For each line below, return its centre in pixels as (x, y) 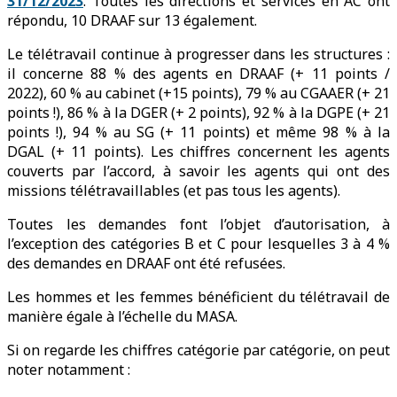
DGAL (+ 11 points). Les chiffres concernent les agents (198, 152)
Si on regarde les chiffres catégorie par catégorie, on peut (198, 350)
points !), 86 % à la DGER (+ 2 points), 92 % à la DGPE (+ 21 (198, 113)
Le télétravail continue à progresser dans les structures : (198, 54)
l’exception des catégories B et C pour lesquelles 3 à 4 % (198, 244)
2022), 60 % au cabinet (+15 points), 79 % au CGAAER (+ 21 (198, 93)
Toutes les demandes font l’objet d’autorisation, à (198, 225)
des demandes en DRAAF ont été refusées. (146, 264)
